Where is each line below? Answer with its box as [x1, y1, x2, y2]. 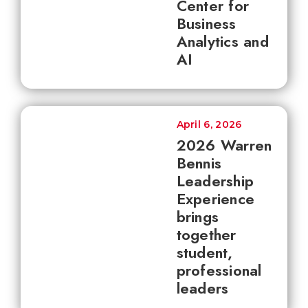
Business [176, 12, 236, 34]
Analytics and [176, 30, 269, 52]
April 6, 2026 [176, 118, 242, 131]
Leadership [176, 170, 254, 192]
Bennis [176, 152, 221, 174]
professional [176, 259, 262, 281]
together [176, 223, 236, 245]
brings [176, 206, 219, 228]
